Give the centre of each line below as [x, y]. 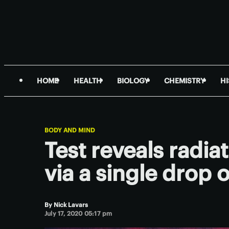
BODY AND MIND [70, 130]
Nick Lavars [71, 205]
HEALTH [88, 81]
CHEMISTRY [185, 81]
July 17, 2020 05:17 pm [78, 213]
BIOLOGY [133, 81]
